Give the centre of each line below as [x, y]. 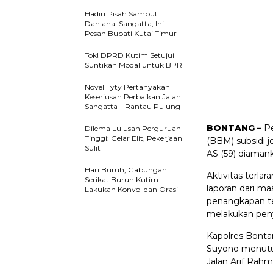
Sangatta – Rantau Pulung [133, 106]
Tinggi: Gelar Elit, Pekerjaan [133, 138]
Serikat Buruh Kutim [122, 179]
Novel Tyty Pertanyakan [127, 87]
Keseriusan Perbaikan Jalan [133, 97]
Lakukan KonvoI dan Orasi [131, 189]
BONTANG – [234, 128]
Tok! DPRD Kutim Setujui [129, 55]
